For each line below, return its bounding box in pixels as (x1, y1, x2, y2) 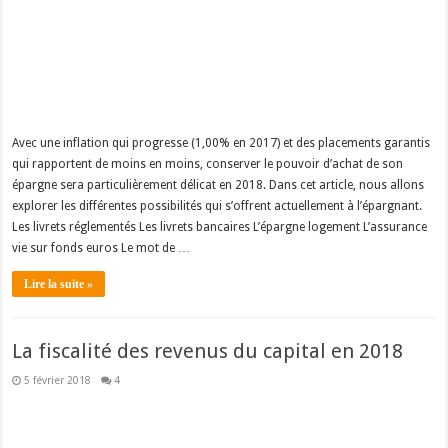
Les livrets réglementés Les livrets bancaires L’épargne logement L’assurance (12, 219, 428, 234)
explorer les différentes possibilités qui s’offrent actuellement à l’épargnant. (12, 198, 423, 213)
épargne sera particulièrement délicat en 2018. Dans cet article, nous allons (12, 177, 425, 192)
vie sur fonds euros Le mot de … (12, 240, 191, 255)
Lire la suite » (24, 276, 94, 291)
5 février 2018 (24, 373, 92, 386)
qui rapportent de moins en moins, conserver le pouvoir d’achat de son (12, 156, 404, 171)
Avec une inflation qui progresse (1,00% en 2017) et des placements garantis (12, 135, 431, 150)
